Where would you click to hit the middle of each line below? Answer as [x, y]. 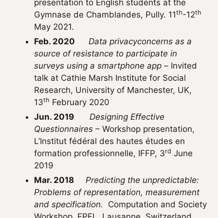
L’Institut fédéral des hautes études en [109, 141]
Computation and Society [155, 204]
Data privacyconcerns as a [140, 41]
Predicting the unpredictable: [142, 180]
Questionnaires [64, 129]
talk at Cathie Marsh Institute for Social [110, 78]
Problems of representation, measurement [117, 192]
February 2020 [80, 102]
